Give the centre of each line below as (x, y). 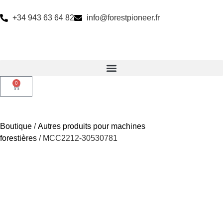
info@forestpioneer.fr (123, 18)
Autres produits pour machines (92, 126)
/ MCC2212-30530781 (77, 138)
